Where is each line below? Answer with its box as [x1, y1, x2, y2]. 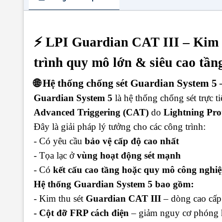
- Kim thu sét [34, 193, 86, 204]
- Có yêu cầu [34, 135, 85, 146]
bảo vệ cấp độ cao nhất [85, 135, 179, 146]
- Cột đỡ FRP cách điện [34, 207, 129, 218]
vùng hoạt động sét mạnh [77, 150, 181, 161]
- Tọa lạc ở [34, 150, 77, 161]
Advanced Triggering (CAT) [34, 107, 149, 117]
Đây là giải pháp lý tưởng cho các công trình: [34, 121, 206, 132]
